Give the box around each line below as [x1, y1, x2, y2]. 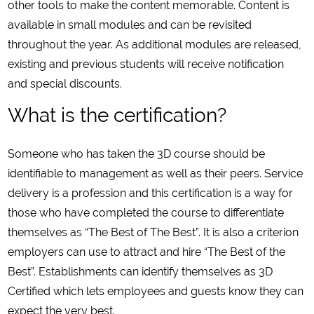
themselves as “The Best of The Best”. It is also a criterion [8, 226, 299, 240]
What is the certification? [8, 104, 227, 128]
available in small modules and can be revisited [8, 18, 252, 32]
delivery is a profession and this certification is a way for [8, 186, 294, 200]
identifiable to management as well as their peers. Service [8, 167, 303, 181]
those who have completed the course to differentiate [8, 206, 285, 220]
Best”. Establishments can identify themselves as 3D [8, 265, 273, 279]
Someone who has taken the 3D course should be [8, 147, 266, 161]
